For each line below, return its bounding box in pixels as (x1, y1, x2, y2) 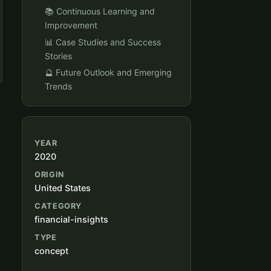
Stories (45, 50, 72, 61)
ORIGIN (34, 170, 64, 180)
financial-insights (34, 214, 108, 225)
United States (34, 183, 91, 194)
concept (34, 246, 68, 256)
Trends (45, 81, 72, 92)
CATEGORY (34, 201, 82, 211)
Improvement (45, 19, 97, 30)
